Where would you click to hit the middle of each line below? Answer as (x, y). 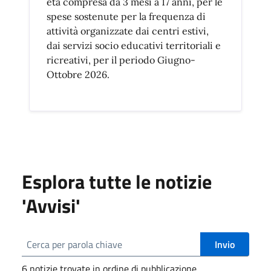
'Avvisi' (51, 206)
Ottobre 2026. (78, 75)
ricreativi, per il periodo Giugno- (121, 60)
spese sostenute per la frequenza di (126, 17)
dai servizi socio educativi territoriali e (134, 46)
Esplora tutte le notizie (117, 182)
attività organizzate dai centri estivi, (128, 31)
